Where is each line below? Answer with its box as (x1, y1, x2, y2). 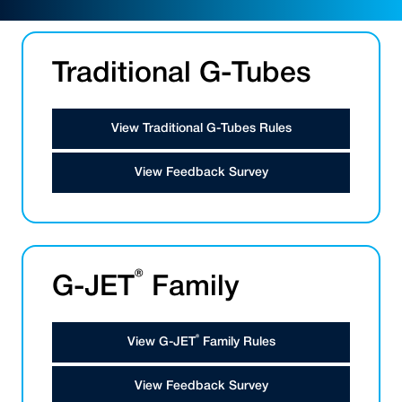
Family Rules (198, 336, 275, 348)
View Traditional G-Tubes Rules (110, 123, 292, 135)
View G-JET (127, 336, 196, 348)
